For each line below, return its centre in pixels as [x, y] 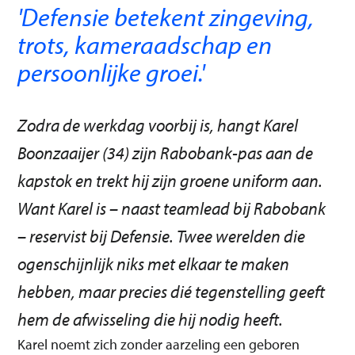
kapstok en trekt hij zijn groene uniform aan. [170, 181]
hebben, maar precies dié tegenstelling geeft [172, 292]
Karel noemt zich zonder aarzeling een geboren [159, 344]
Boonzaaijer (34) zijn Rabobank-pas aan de [166, 153]
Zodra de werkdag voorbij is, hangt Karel [158, 125]
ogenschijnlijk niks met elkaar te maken [154, 264]
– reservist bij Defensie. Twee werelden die [162, 236]
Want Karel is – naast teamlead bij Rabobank [172, 208]
